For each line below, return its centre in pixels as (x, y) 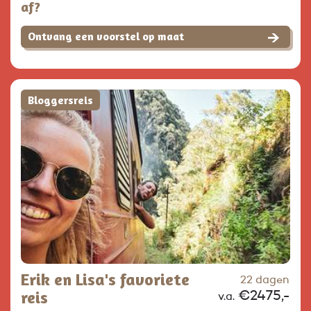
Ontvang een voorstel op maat (106, 36)
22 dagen (264, 280)
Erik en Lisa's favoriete (105, 279)
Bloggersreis (60, 100)
